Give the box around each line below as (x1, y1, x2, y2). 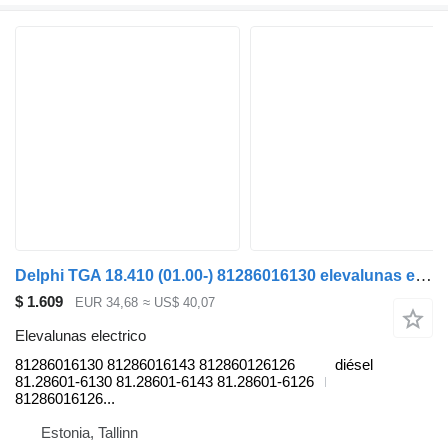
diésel (335, 356, 373, 374)
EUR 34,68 (75, 294, 138, 310)
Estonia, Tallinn (41, 424, 138, 442)
